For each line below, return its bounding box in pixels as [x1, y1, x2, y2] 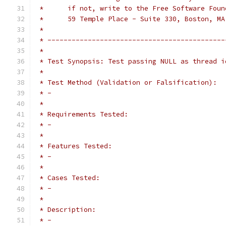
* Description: [35, 205, 96, 214]
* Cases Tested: [35, 174, 100, 182]
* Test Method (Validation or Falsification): [35, 78, 217, 87]
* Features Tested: [35, 142, 112, 150]
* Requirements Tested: [35, 110, 128, 119]
